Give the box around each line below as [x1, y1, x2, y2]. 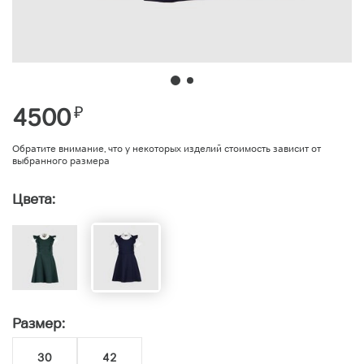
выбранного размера [12, 154, 110, 167]
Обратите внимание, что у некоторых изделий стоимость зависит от [12, 141, 321, 154]
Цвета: [12, 189, 55, 208]
